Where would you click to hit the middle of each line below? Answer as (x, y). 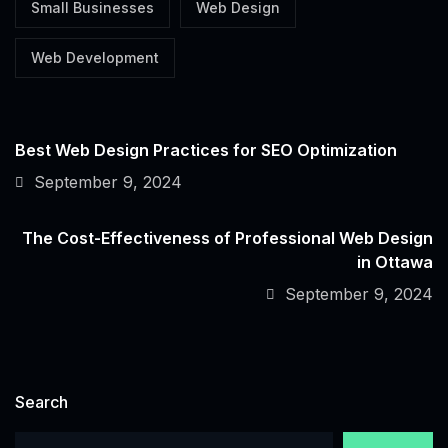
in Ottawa (395, 262)
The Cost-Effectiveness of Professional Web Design (227, 238)
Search (41, 402)
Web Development (95, 58)
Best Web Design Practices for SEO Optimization (206, 150)
